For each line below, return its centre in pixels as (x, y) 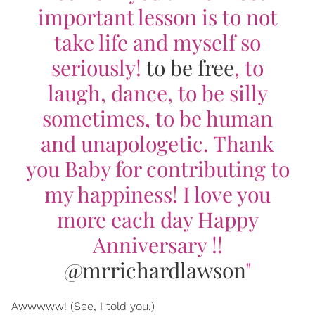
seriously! (99, 67)
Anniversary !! (157, 244)
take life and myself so (157, 42)
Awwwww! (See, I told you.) (83, 306)
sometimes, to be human (157, 118)
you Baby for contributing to (157, 168)
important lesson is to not (157, 17)
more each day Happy (157, 219)
